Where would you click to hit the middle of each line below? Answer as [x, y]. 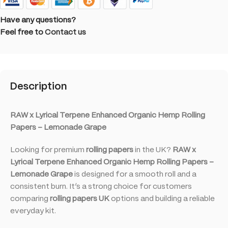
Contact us [65, 32]
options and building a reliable [162, 199]
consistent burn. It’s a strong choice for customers [101, 187]
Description [38, 87]
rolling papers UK [80, 199]
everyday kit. [33, 211]
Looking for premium [48, 150]
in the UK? [153, 150]
